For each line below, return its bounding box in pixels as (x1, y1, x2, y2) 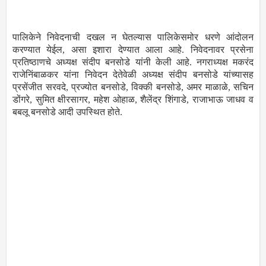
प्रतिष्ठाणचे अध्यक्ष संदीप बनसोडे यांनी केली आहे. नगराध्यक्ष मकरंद (12, 57, 254, 68)
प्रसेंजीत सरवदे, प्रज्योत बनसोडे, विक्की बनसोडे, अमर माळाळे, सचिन (12, 82, 254, 93)
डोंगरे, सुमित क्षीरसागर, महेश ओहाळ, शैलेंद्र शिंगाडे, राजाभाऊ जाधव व (12, 94, 254, 105)
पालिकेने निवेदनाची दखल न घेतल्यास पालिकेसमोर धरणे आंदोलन (12, 32, 254, 43)
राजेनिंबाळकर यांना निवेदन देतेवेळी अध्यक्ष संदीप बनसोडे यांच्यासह (12, 69, 254, 80)
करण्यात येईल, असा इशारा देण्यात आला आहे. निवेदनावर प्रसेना (12, 45, 254, 55)
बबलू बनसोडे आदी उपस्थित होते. (12, 107, 125, 118)
